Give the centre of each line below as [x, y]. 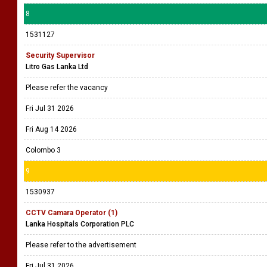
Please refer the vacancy [68, 88]
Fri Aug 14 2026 [51, 129]
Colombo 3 [43, 150]
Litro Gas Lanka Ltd [57, 67]
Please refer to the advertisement [83, 245]
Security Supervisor [60, 55]
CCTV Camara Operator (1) [72, 213]
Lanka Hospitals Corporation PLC [80, 224]
